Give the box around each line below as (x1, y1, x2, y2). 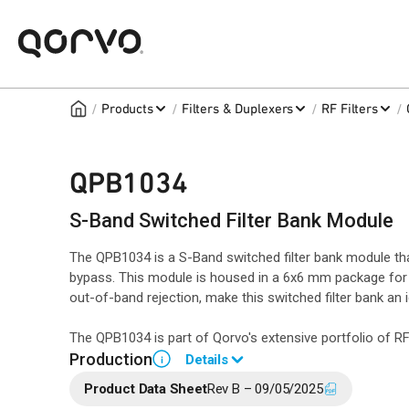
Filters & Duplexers (181, 100, 294, 117)
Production (69, 350, 152, 369)
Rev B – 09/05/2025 (206, 381, 323, 397)
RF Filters (321, 100, 378, 117)
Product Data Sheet (84, 381, 207, 397)
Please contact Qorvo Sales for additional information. (69, 388, 388, 404)
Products (101, 100, 153, 117)
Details (185, 351, 229, 368)
